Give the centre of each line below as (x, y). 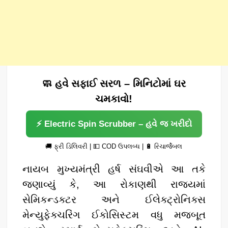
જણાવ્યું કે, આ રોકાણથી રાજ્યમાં (114, 184)
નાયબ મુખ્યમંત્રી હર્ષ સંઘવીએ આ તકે (114, 169)
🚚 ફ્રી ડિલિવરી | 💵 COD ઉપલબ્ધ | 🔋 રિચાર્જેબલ (114, 146)
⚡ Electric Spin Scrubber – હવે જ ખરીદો (114, 124)
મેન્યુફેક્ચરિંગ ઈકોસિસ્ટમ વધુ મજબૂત (114, 215)
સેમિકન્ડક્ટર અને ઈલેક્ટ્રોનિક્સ (114, 199)
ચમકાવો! (114, 98)
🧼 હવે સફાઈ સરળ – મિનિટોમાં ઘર (114, 83)
